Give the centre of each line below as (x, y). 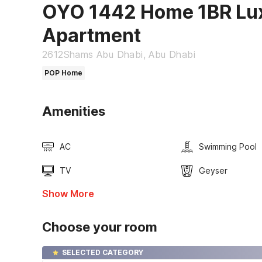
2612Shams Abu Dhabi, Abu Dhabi (119, 55)
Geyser (213, 171)
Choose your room (100, 227)
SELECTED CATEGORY (103, 253)
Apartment (92, 36)
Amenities (74, 111)
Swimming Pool (227, 147)
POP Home (63, 73)
